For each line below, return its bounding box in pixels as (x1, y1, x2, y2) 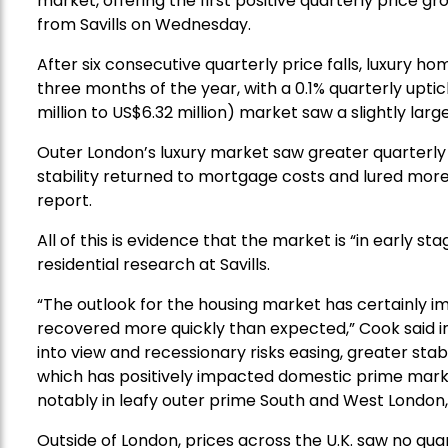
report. (37, 189, 92, 213)
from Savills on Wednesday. (37, 13, 251, 37)
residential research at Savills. (37, 253, 270, 277)
